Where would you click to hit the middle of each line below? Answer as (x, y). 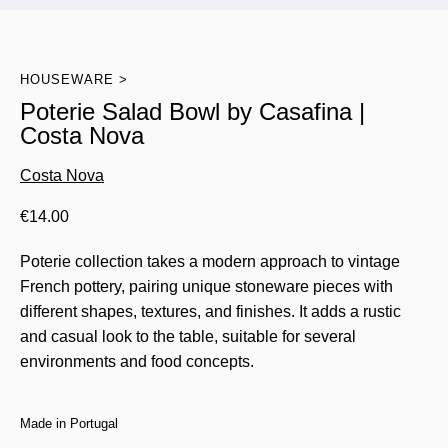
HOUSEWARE (67, 79)
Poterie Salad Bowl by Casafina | (192, 111)
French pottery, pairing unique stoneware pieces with (206, 286)
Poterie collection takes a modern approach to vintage (210, 261)
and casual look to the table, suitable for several (188, 336)
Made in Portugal (69, 423)
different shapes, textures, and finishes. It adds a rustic (210, 311)
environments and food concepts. (137, 361)
